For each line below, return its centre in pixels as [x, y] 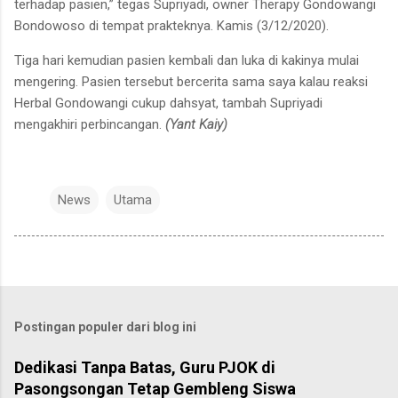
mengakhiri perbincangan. [90, 124]
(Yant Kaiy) [196, 124]
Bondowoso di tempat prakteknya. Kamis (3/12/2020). [171, 25]
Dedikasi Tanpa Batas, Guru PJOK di [145, 367]
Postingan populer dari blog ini [105, 326]
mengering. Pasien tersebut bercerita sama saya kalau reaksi [191, 81]
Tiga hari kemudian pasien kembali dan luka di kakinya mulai [187, 60]
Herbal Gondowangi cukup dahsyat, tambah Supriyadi [168, 103]
